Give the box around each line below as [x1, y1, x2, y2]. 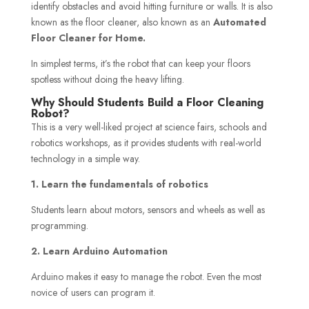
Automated [212, 14, 266, 29]
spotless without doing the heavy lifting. [30, 72, 184, 86]
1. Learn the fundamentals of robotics [30, 177, 208, 191]
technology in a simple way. [30, 151, 140, 166]
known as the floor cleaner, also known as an [30, 14, 213, 29]
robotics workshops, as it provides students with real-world [30, 135, 261, 150]
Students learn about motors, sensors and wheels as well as [30, 202, 265, 217]
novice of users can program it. [30, 285, 155, 299]
